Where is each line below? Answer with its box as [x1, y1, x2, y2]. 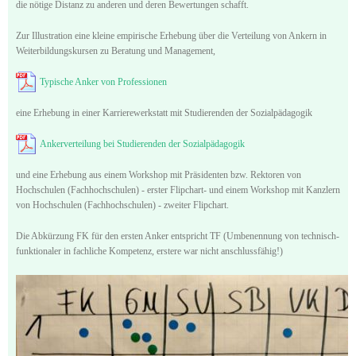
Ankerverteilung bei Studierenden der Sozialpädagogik [40, 138, 245, 149]
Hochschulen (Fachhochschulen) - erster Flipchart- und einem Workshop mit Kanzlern [16, 184, 340, 195]
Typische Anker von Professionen [40, 76, 167, 87]
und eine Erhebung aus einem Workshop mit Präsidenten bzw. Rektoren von [16, 169, 301, 180]
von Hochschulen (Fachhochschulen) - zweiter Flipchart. [16, 199, 229, 210]
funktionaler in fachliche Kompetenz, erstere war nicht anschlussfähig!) [16, 246, 283, 256]
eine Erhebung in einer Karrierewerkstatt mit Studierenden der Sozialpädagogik [16, 107, 312, 118]
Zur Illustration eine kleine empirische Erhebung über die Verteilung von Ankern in [16, 30, 327, 41]
